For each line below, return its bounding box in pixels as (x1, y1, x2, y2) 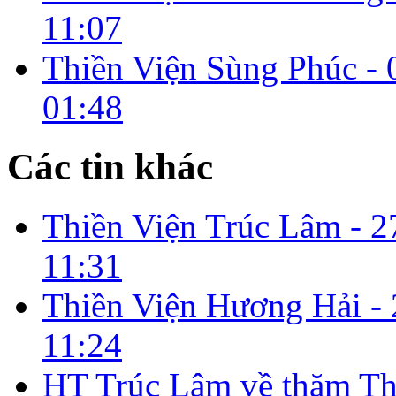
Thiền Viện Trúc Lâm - (42, 207, 370, 246)
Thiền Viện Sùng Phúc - (42, 49, 386, 88)
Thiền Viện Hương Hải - (42, 286, 391, 325)
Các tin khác (7, 146, 213, 188)
